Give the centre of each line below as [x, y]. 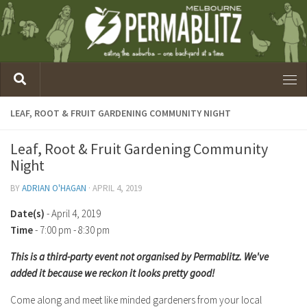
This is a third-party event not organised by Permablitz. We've [139, 256]
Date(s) [27, 213]
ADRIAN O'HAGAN [54, 188]
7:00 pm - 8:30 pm [75, 230]
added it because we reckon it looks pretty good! [112, 273]
